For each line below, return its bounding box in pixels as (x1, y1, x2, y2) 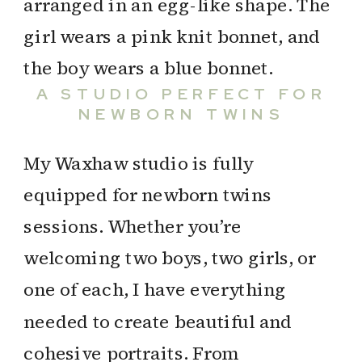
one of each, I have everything (23, 277, 287, 303)
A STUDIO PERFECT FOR (36, 83, 327, 105)
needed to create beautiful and (23, 309, 293, 335)
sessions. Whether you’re (23, 213, 242, 239)
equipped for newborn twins (23, 182, 272, 208)
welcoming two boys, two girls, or (23, 246, 316, 271)
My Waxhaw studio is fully (23, 150, 253, 176)
